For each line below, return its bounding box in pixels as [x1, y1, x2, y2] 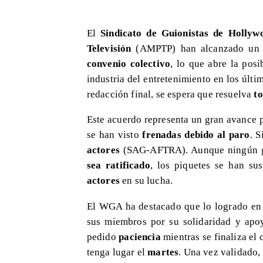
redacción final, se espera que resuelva [86, 87, 254, 100]
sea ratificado [86, 159, 150, 171]
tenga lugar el [86, 245, 148, 258]
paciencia [119, 230, 161, 242]
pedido [86, 230, 119, 242]
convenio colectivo [86, 57, 171, 69]
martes [147, 245, 179, 258]
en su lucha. [119, 174, 173, 187]
